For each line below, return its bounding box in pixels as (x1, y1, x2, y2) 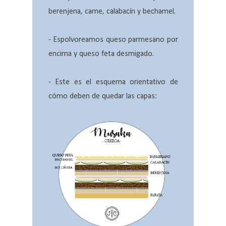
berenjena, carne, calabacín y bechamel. (48, 8, 176, 16)
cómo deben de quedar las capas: (48, 92, 157, 101)
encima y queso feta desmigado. (48, 50, 154, 59)
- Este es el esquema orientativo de (48, 78, 178, 87)
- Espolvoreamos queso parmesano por (48, 36, 178, 44)
